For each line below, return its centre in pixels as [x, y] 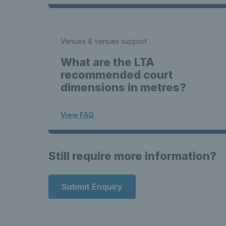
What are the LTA [107, 62]
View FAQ [77, 115]
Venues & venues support [104, 41]
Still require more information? [132, 156]
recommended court [117, 75]
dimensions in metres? [123, 87]
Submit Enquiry [92, 187]
